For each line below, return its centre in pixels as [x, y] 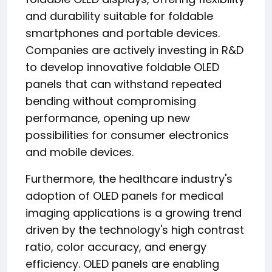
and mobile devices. [80, 152]
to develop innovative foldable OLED [122, 67]
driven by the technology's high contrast [135, 230]
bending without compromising [111, 101]
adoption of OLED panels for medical [124, 196]
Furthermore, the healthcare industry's [129, 179]
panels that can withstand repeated [124, 84]
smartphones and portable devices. [123, 33]
